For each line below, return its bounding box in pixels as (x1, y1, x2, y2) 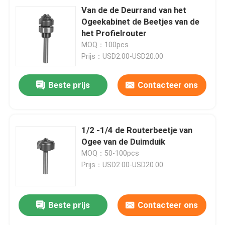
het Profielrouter (81, 28, 147, 38)
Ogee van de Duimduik (81, 136, 166, 147)
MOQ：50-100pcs (81, 149, 140, 157)
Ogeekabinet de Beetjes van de (81, 16, 200, 27)
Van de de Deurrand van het (81, 5, 187, 15)
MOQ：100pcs (81, 40, 129, 49)
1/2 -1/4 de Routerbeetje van (81, 125, 193, 135)
